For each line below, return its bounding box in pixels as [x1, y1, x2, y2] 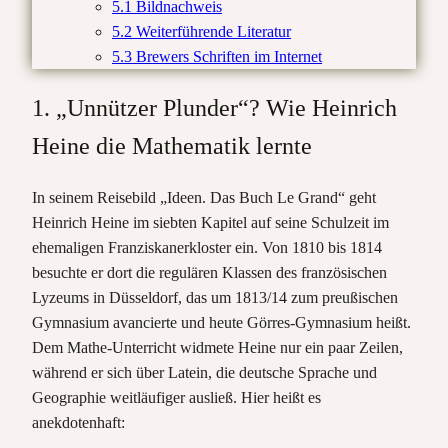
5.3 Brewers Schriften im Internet [112, 47, 322, 65]
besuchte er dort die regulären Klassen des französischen [32, 263, 387, 281]
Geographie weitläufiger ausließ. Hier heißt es [32, 388, 321, 406]
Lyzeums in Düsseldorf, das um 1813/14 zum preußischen [32, 288, 398, 306]
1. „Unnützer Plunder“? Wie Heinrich [32, 94, 397, 121]
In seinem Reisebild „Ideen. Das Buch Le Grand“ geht [32, 188, 376, 206]
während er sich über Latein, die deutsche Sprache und [32, 363, 377, 381]
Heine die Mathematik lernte [32, 132, 312, 159]
